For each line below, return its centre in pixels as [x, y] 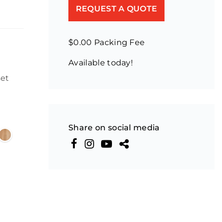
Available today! [101, 63]
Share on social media [114, 128]
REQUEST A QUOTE [116, 9]
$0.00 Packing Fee [107, 42]
